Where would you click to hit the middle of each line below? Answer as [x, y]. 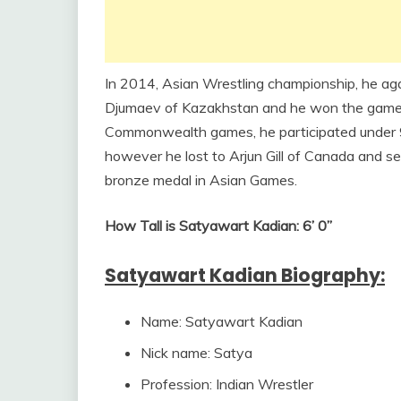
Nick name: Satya [196, 352]
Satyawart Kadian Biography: [245, 275]
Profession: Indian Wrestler [227, 384]
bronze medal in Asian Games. [201, 179]
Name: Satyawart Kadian [222, 321]
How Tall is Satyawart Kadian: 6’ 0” [218, 225]
